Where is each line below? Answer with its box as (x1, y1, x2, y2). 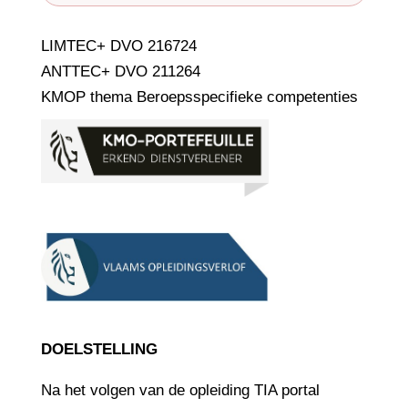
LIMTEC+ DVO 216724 (40, 36, 197, 55)
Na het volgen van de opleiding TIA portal (40, 381, 320, 399)
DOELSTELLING (40, 340, 158, 358)
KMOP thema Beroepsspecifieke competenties (40, 87, 358, 106)
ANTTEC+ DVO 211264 (40, 62, 200, 80)
